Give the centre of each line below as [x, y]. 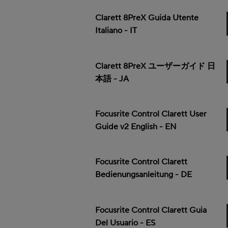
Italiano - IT [116, 31]
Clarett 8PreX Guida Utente [147, 18]
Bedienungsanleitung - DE [144, 175]
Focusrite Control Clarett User [151, 114]
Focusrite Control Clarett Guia [151, 210]
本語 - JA [112, 79]
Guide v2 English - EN [136, 126]
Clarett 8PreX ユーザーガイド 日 [155, 66]
